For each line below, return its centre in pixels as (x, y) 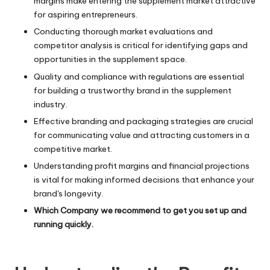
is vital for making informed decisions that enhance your (144, 179)
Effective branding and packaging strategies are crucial (143, 121)
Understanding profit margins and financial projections (142, 165)
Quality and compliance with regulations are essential (139, 76)
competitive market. (73, 149)
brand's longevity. (69, 193)
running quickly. (64, 224)
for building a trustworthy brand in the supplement (133, 90)
